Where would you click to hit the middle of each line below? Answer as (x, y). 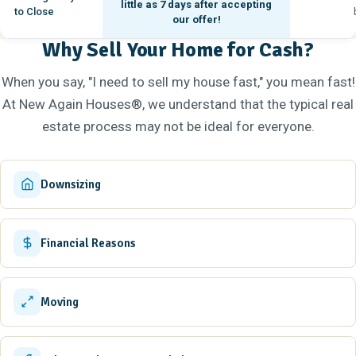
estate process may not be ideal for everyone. (178, 126)
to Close (34, 11)
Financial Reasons (88, 243)
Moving (60, 302)
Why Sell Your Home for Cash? (178, 50)
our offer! (196, 19)
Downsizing (71, 184)
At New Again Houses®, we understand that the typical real (178, 104)
